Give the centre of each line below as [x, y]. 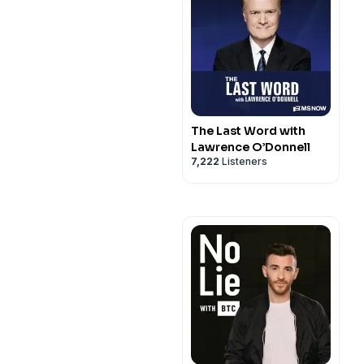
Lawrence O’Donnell [251, 147]
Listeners [243, 161]
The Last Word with [248, 131]
